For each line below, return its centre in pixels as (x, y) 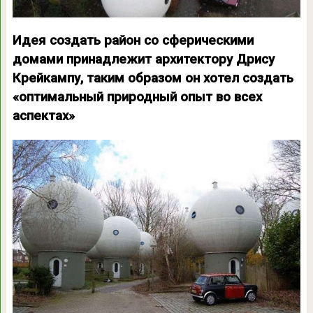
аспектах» (43, 116)
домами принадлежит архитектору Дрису (143, 59)
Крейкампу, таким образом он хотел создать (153, 78)
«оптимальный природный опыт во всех (137, 97)
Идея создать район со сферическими (133, 40)
